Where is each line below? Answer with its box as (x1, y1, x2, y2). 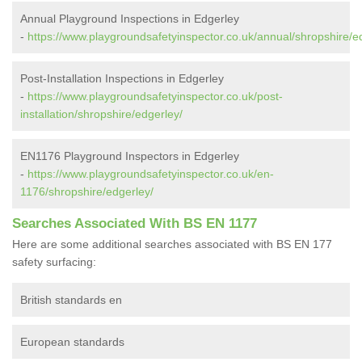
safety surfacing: (12, 255, 96, 269)
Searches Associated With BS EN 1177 (12, 216, 257, 232)
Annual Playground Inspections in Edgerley (20, 12, 239, 26)
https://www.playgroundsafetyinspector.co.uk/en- (27, 167, 274, 181)
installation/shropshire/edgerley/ (20, 107, 183, 121)
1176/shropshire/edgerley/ (20, 185, 154, 199)
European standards (20, 335, 128, 349)
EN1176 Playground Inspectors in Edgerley (20, 149, 239, 163)
